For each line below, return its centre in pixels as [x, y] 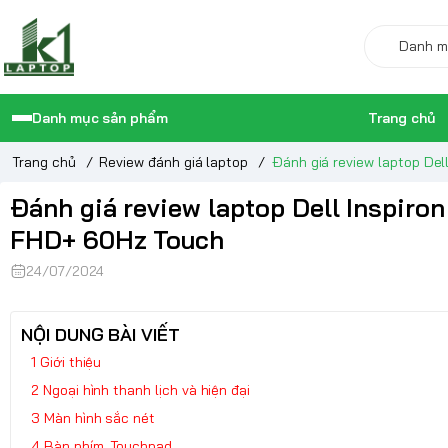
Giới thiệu [70, 361]
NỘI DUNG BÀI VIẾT [101, 334]
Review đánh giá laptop [174, 161]
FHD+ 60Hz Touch [117, 239]
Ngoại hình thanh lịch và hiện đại [146, 389]
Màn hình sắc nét [99, 417]
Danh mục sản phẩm [100, 117]
